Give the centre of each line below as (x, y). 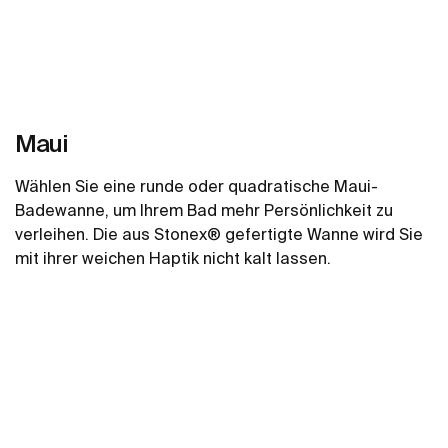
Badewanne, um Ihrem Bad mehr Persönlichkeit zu (204, 209)
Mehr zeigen (224, 298)
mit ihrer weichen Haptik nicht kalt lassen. (173, 257)
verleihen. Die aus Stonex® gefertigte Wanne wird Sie (219, 233)
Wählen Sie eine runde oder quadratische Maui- (196, 185)
